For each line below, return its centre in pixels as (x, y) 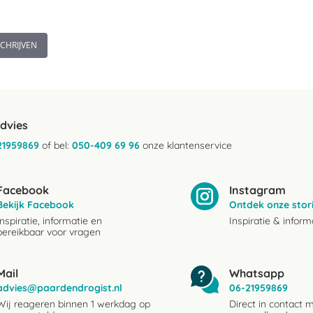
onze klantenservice (186, 145)
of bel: (56, 145)
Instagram (257, 190)
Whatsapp (257, 273)
